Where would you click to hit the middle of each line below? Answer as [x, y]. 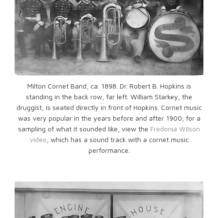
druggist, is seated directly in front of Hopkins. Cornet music [109, 108]
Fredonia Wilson [175, 129]
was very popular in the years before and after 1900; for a [109, 118]
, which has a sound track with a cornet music [118, 140]
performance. [109, 150]
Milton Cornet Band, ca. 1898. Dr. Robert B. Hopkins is [109, 86]
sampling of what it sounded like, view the [84, 129]
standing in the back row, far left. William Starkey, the [109, 97]
